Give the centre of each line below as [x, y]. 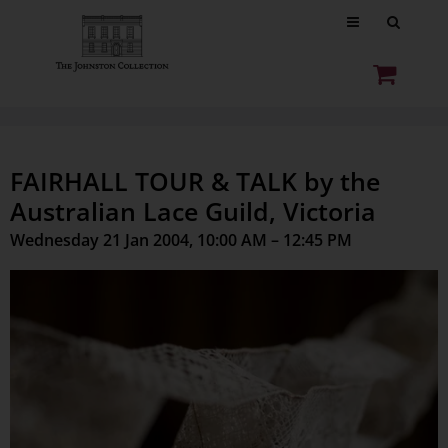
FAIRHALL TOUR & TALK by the [195, 181]
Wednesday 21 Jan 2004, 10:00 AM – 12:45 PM [181, 240]
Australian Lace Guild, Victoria [193, 211]
